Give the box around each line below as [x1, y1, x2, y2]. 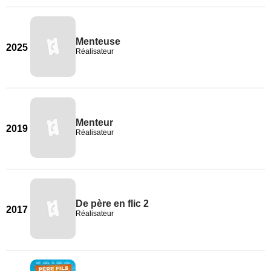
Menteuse [76, 36, 120, 47]
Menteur [76, 117, 113, 128]
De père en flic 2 [76, 198, 149, 209]
